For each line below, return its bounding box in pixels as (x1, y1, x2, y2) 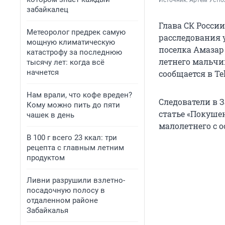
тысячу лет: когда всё (27, 58, 104, 67)
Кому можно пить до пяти (27, 100, 120, 109)
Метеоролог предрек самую (27, 28, 126, 37)
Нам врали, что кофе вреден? (27, 90, 132, 99)
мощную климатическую (27, 38, 115, 47)
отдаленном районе (27, 196, 98, 205)
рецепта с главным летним (27, 143, 124, 152)
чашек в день (27, 110, 74, 120)
